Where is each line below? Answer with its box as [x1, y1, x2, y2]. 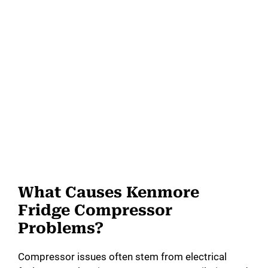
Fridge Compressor [18, 202, 172, 220]
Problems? [18, 220, 103, 237]
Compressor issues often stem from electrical [18, 251, 227, 263]
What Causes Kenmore [18, 184, 199, 202]
